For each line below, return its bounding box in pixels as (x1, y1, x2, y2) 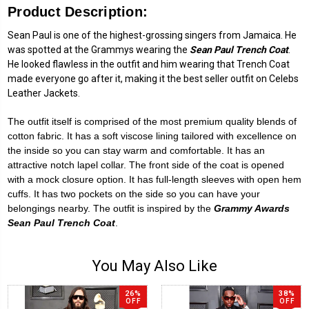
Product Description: (8, 3, 148, 19)
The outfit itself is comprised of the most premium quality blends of (8, 115, 297, 127)
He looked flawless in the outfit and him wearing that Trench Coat (8, 58, 290, 70)
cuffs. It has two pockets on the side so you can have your (8, 188, 260, 199)
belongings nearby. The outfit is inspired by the (8, 202, 214, 214)
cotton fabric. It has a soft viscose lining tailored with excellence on (8, 130, 297, 141)
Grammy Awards (214, 202, 290, 214)
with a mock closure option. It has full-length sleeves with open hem (8, 173, 301, 185)
